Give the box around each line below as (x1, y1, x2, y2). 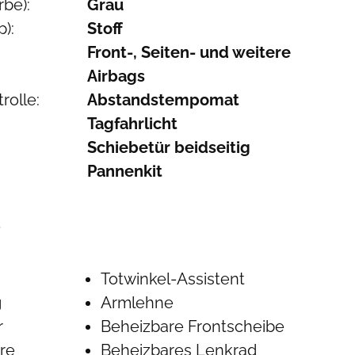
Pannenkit (86, 162, 162, 181)
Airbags (86, 67, 145, 86)
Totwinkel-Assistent (101, 269, 246, 288)
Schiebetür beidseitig (86, 138, 250, 157)
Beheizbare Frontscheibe (101, 317, 285, 336)
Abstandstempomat (86, 90, 239, 109)
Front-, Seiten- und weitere (86, 43, 291, 62)
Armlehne (101, 293, 174, 312)
